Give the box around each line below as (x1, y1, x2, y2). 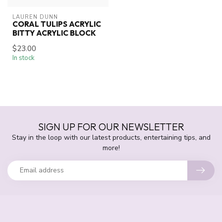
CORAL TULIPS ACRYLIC (12, 19, 101, 29)
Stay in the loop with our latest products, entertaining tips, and (11, 132, 211, 142)
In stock (12, 53, 35, 62)
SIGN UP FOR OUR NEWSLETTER (38, 120, 184, 133)
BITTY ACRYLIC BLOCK (12, 28, 96, 38)
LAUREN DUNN (12, 13, 58, 21)
